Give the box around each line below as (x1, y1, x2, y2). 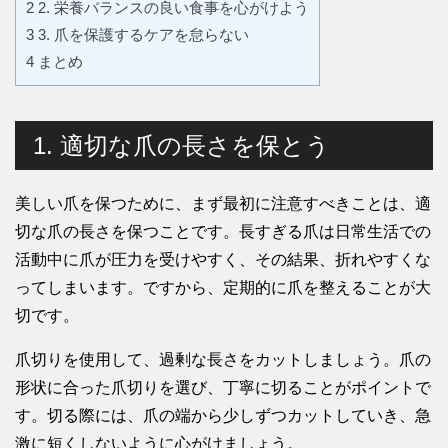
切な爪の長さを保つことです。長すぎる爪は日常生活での (15, 223, 431, 241)
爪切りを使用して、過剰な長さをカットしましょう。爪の (15, 351, 431, 369)
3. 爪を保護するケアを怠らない (34, 26, 249, 44)
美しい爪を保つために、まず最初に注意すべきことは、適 (15, 195, 431, 213)
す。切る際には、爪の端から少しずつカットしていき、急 (15, 407, 431, 425)
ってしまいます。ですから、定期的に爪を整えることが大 (15, 279, 431, 297)
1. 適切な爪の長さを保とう (33, 132, 330, 160)
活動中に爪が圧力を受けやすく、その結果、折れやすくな (15, 251, 431, 269)
